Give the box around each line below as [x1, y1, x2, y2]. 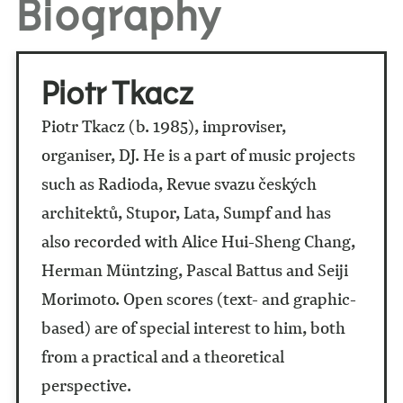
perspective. [40, 373, 131, 398]
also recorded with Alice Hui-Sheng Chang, [40, 229, 355, 254]
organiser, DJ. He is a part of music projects [40, 143, 355, 167]
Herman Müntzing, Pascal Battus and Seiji [40, 258, 348, 282]
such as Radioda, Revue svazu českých [40, 172, 317, 196]
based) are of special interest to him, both [40, 316, 345, 340]
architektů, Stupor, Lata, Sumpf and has [40, 201, 331, 225]
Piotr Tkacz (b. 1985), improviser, [40, 114, 286, 139]
